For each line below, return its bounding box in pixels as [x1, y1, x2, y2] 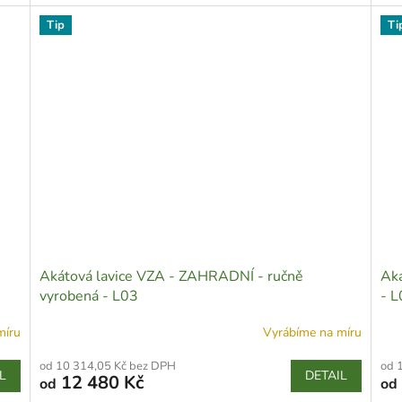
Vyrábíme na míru [262, 324, 362, 342]
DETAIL [304, 366, 347, 384]
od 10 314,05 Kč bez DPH [39, 357, 177, 374]
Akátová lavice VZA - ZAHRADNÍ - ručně [39, 266, 304, 286]
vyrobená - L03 [39, 285, 139, 306]
